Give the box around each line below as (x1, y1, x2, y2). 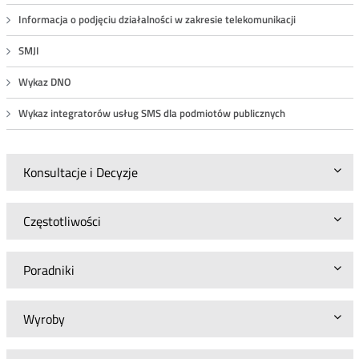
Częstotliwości (22, 212, 101, 231)
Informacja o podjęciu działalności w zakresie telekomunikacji (18, 12, 296, 27)
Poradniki (22, 260, 75, 280)
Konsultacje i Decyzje (22, 163, 138, 182)
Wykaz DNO (18, 75, 71, 90)
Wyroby (22, 309, 65, 329)
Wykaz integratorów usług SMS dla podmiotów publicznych (18, 106, 285, 121)
